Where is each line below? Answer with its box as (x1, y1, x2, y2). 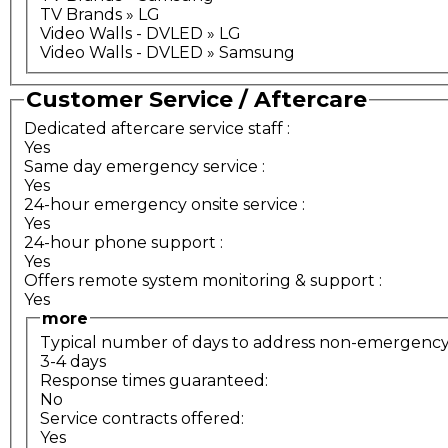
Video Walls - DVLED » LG (40, 24, 241, 44)
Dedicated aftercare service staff (24, 118, 283, 138)
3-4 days (40, 352, 106, 372)
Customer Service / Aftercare (26, 86, 367, 114)
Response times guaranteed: (40, 371, 272, 391)
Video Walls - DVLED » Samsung (40, 43, 295, 63)
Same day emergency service (24, 156, 258, 176)
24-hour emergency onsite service (24, 194, 302, 214)
